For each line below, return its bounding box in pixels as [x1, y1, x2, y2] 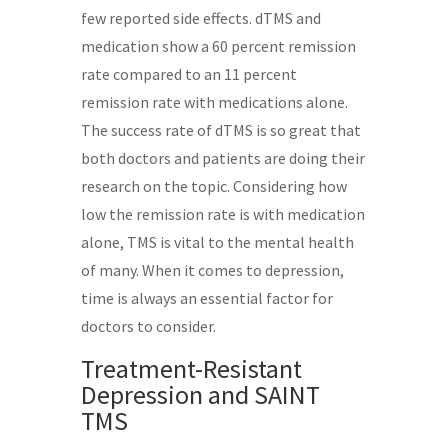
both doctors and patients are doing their [80, 147, 365, 168]
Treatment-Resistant [80, 351, 302, 385]
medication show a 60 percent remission [80, 35, 356, 56]
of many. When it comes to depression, [80, 259, 344, 280]
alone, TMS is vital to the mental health [80, 231, 354, 252]
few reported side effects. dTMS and [80, 7, 321, 28]
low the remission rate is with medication [80, 203, 365, 224]
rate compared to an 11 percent [80, 63, 297, 84]
